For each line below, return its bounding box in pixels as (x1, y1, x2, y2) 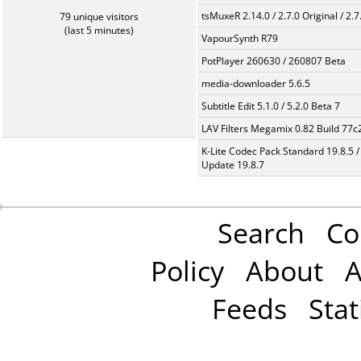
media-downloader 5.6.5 (201, 77, 310, 90)
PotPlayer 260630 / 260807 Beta (201, 54, 346, 68)
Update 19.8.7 (201, 158, 264, 172)
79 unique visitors (60, 10, 139, 23)
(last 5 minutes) (64, 23, 134, 37)
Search (217, 214, 305, 251)
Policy (150, 251, 224, 289)
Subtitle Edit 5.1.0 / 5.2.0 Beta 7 (201, 99, 340, 113)
